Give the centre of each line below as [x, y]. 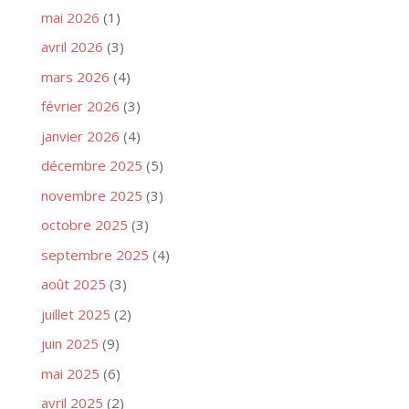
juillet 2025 [75, 314]
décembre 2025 [91, 166]
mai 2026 [70, 17]
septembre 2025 [94, 254]
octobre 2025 [84, 225]
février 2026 [80, 106]
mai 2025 [70, 373]
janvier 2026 [80, 136]
